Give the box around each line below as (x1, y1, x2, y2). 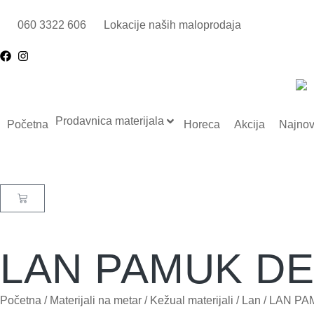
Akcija (234, 118, 265, 130)
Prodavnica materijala (55, 114, 164, 127)
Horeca (184, 118, 220, 130)
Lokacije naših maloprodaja (104, 19, 241, 31)
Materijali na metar (50, 294, 142, 307)
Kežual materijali (150, 294, 233, 307)
